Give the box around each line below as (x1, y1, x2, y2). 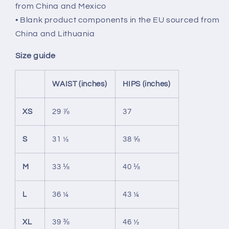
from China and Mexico (15, 2, 106, 10)
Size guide (15, 51, 56, 60)
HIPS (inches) (123, 80, 171, 88)
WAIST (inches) (52, 80, 107, 88)
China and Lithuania (15, 29, 95, 38)
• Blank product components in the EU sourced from (15, 15, 220, 24)
